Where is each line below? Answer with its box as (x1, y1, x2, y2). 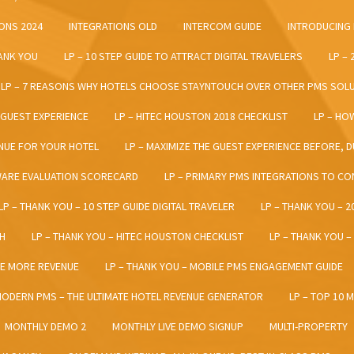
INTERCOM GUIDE (183, 19, 262, 34)
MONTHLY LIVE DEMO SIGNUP (112, 319, 243, 334)
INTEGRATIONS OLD (69, 19, 157, 34)
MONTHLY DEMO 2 (5, 319, 86, 334)
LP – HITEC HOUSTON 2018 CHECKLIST (115, 109, 288, 124)
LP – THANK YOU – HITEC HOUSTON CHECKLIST (32, 229, 243, 244)
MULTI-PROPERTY (269, 319, 348, 334)
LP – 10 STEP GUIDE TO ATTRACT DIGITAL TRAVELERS (64, 49, 303, 64)
